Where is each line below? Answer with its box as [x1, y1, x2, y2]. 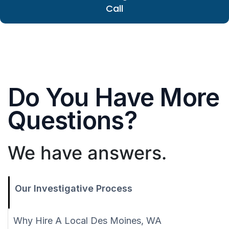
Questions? [8, 105, 137, 136]
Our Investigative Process [15, 183, 132, 194]
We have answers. [8, 142, 167, 165]
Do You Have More [8, 82, 220, 113]
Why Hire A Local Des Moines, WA [13, 215, 162, 226]
